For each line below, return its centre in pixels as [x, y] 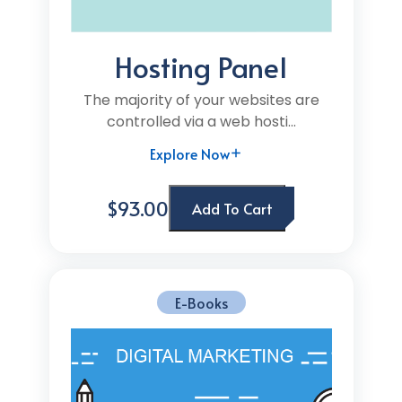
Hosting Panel [201, 66]
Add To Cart [232, 208]
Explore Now [190, 153]
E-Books [201, 302]
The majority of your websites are [201, 100]
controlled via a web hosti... [201, 122]
